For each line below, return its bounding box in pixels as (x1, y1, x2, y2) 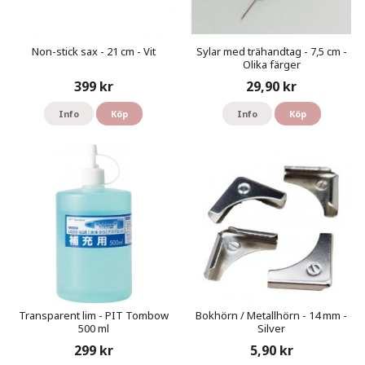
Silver (257, 321, 286, 336)
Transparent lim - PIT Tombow (18, 308, 169, 323)
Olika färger (242, 57, 301, 73)
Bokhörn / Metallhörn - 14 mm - (196, 308, 348, 323)
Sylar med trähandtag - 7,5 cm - (196, 44, 347, 59)
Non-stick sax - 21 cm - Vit (31, 44, 156, 59)
